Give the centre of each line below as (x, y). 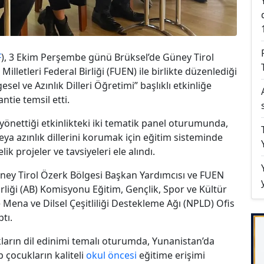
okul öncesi (111, 255)
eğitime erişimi (171, 255)
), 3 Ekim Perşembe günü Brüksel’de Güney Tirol (108, 57)
